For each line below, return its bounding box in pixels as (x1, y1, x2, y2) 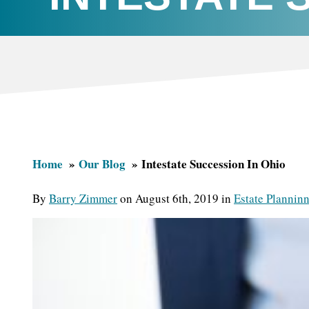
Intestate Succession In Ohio (141, 154, 286, 172)
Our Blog (79, 154, 126, 172)
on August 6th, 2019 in (117, 190, 234, 206)
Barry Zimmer (49, 190, 117, 206)
